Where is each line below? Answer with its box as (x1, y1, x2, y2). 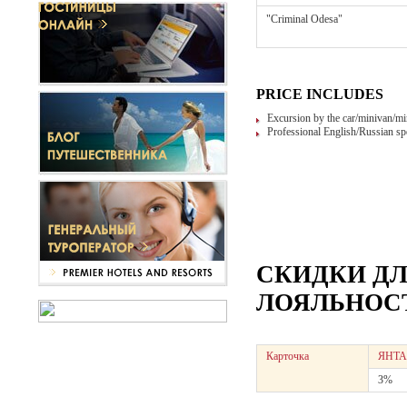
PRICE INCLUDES (256, 86, 383, 102)
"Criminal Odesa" (266, 13, 342, 25)
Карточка (266, 350, 309, 362)
